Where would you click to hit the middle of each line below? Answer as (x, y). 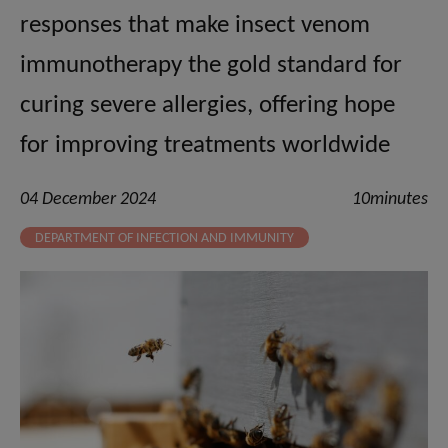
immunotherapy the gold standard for (211, 66)
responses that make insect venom (195, 26)
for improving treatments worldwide (205, 146)
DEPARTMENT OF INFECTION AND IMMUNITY (164, 239)
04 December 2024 (88, 200)
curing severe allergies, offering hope (207, 106)
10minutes (390, 200)
